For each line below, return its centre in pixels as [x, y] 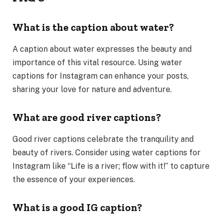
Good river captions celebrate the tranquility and [103, 139]
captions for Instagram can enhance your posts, [101, 76]
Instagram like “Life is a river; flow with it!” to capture [111, 166]
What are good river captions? [87, 117]
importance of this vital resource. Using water [97, 63]
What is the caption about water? [93, 27]
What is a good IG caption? [77, 207]
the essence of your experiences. [74, 180]
